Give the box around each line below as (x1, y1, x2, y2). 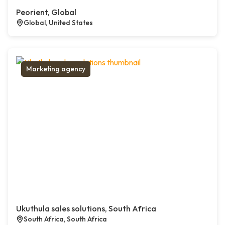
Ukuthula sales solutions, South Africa (16, 203, 156, 214)
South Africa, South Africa (24, 214, 107, 224)
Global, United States (24, 18, 93, 28)
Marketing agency (26, 64, 85, 74)
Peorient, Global (16, 7, 76, 18)
